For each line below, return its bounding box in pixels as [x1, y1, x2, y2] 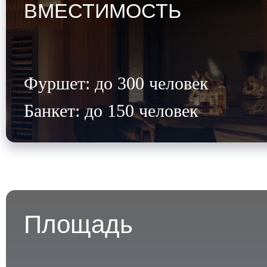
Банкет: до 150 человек [24, 101, 198, 120]
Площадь [24, 210, 133, 238]
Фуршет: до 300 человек [24, 73, 209, 93]
